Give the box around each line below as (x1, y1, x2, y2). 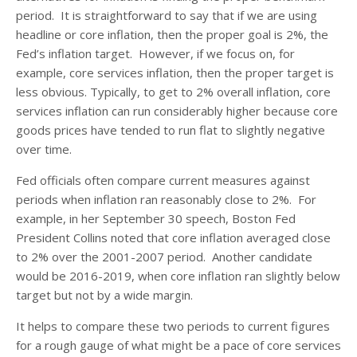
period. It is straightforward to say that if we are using (16, 6, 317, 23)
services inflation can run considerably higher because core (16, 102, 338, 119)
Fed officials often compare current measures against (16, 171, 310, 188)
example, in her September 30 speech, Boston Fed (16, 210, 296, 226)
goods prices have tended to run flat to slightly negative (16, 121, 325, 138)
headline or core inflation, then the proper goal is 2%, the (16, 25, 328, 42)
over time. (16, 140, 72, 157)
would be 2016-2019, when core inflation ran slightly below (16, 267, 340, 284)
